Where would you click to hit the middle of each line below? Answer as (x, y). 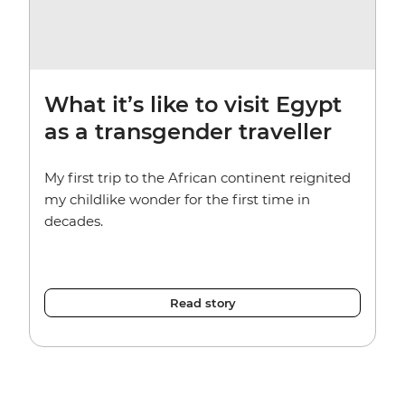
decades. (74, 221)
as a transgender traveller (188, 131)
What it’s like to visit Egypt (193, 104)
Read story (202, 302)
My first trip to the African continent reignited (198, 177)
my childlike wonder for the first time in (177, 199)
